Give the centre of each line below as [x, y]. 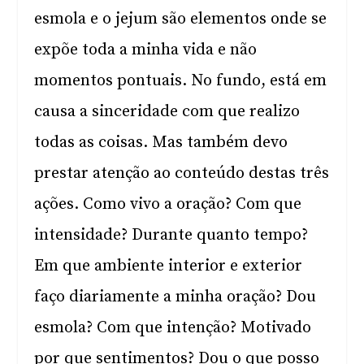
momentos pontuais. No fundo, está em [181, 81]
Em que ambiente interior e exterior [169, 266]
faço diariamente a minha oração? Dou [175, 297]
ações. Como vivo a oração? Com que [168, 204]
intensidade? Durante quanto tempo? [171, 235]
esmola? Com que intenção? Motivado [173, 328]
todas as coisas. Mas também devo [161, 143]
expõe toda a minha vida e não [146, 50]
